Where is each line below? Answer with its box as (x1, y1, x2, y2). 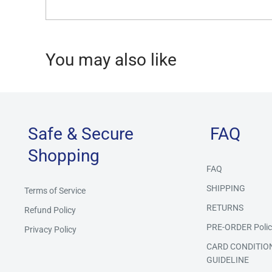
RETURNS (206, 202, 243, 212)
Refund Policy (24, 205, 76, 215)
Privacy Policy (24, 224, 76, 234)
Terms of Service (24, 185, 86, 195)
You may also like (46, 49, 177, 70)
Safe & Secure (28, 123, 134, 144)
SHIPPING (206, 183, 245, 193)
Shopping (28, 145, 100, 166)
